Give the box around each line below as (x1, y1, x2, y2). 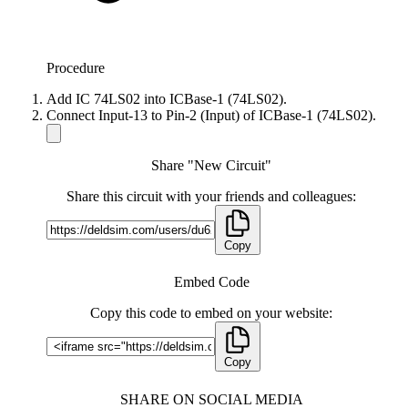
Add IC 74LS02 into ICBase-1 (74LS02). (46, 91, 287, 107)
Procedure (46, 60, 105, 76)
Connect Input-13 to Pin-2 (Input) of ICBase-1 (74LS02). (46, 107, 376, 124)
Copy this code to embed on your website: (90, 305, 332, 321)
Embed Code (173, 274, 250, 291)
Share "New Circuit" (151, 158, 271, 174)
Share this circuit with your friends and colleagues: (66, 189, 356, 205)
